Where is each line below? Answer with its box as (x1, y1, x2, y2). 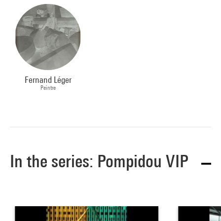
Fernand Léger (24, 74, 72, 85)
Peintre (40, 84, 56, 92)
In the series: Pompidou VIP (10, 151, 188, 172)
